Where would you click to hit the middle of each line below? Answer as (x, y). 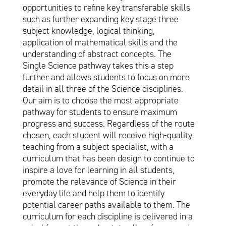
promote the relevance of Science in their (99, 182)
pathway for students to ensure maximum (100, 112)
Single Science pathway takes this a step (98, 66)
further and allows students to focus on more (106, 77)
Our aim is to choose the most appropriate (100, 101)
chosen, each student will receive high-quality (107, 135)
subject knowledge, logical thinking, (89, 31)
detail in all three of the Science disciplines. (103, 89)
